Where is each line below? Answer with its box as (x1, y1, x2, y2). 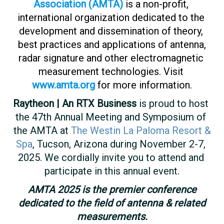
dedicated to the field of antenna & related (18, 197, 205, 209)
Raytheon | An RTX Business (13, 97, 136, 110)
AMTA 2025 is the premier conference (27, 183, 196, 196)
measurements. (76, 210, 147, 223)
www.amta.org (32, 79, 95, 91)
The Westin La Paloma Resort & (70, 124, 211, 137)
